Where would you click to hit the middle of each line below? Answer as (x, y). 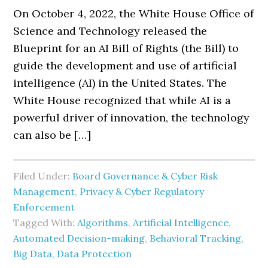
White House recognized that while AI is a (122, 100)
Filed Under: (43, 176)
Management (44, 191)
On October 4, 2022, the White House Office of (134, 13)
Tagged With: (45, 223)
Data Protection (95, 254)
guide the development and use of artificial (125, 66)
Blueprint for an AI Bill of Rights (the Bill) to (126, 48)
